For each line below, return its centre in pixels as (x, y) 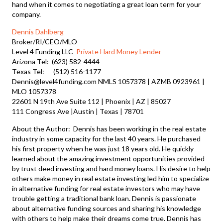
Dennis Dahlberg (38, 31)
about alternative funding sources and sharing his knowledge (107, 208)
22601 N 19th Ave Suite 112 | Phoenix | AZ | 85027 (92, 101)
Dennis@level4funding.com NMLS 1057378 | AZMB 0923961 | (109, 81)
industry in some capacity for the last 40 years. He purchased (107, 138)
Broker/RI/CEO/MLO (45, 41)
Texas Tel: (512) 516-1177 (57, 71)
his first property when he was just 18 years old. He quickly (103, 148)
